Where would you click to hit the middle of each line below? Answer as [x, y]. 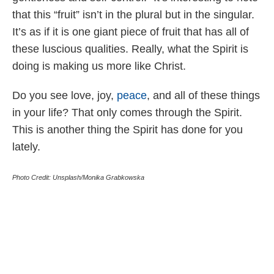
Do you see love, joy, [65, 96]
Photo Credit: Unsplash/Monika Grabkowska [78, 178]
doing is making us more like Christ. [101, 66]
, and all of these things [203, 96]
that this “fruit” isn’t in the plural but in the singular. [133, 15]
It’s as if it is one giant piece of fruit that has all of [131, 32]
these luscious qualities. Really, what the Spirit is [130, 49]
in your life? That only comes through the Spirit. [127, 113]
